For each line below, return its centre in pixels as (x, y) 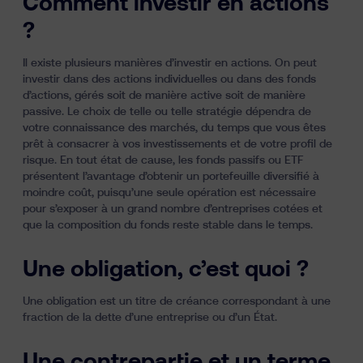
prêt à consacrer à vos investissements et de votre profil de (177, 144)
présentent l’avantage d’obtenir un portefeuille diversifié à (171, 177)
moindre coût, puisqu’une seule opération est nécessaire (169, 193)
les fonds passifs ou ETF (241, 160)
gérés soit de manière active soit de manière (190, 96)
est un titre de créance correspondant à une (214, 301)
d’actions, (49, 96)
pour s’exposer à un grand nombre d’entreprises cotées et (173, 209)
